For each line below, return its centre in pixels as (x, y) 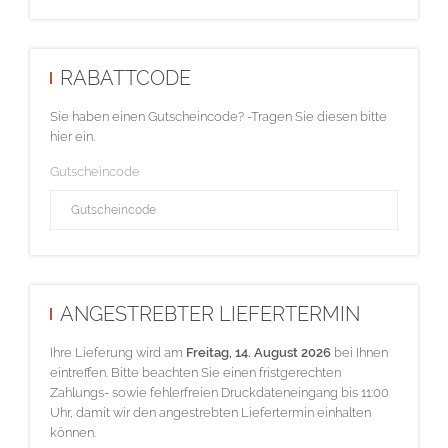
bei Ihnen (359, 353)
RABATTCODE (125, 77)
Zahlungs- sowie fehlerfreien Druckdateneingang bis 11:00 (219, 393)
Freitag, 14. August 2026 (258, 353)
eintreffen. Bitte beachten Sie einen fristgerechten (195, 373)
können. (73, 433)
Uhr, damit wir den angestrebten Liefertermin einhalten (210, 413)
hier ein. (72, 137)
